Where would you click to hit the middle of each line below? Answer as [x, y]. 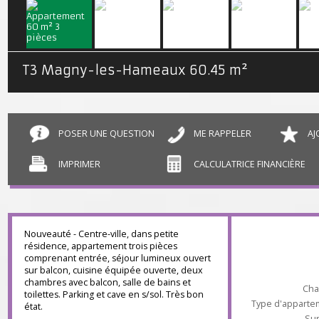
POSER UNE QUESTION [111, 168]
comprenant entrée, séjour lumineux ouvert [123, 298]
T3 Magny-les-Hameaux [110, 102]
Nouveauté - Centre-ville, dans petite [106, 273]
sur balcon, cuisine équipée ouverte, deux [119, 311]
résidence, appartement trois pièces [105, 285]
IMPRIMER [83, 200]
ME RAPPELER [233, 168]
